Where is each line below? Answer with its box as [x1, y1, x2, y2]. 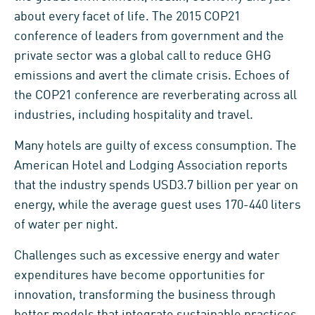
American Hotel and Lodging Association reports [14, 160, 288, 173]
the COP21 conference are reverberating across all [14, 89, 297, 103]
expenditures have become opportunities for [14, 269, 265, 283]
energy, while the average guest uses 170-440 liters [14, 199, 301, 212]
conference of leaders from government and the [14, 30, 284, 44]
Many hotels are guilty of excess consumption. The [14, 140, 297, 153]
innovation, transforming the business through [14, 289, 276, 302]
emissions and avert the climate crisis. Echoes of [14, 70, 290, 83]
